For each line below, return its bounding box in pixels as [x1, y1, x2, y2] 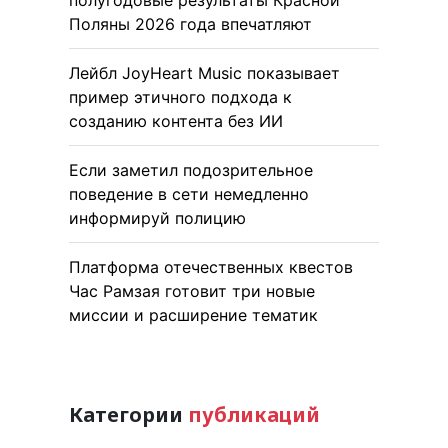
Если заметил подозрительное [69, 159, 313, 180]
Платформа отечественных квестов [69, 256, 353, 277]
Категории [69, 400, 188, 428]
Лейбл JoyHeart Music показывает [69, 62, 340, 83]
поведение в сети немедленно [69, 183, 309, 204]
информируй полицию [69, 207, 246, 228]
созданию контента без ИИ [69, 110, 283, 131]
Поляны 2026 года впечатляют [69, 13, 312, 34]
